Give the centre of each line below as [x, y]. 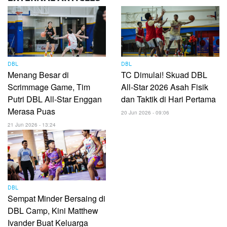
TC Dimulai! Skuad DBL [164, 74]
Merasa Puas [31, 111]
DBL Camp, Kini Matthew [53, 210]
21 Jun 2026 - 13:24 [32, 124]
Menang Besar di [38, 74]
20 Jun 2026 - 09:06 [145, 112]
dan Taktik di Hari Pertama [168, 99]
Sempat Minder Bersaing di [56, 198]
